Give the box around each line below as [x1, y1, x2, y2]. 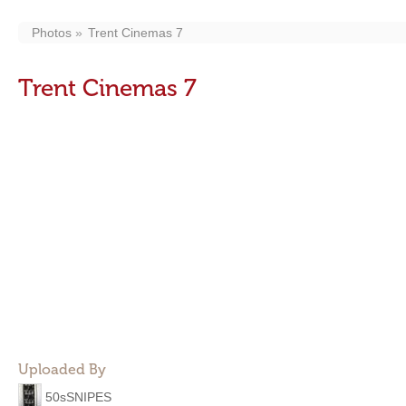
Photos [32, 25, 72, 40]
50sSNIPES [45, 389, 111, 404]
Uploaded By [18, 361, 106, 378]
